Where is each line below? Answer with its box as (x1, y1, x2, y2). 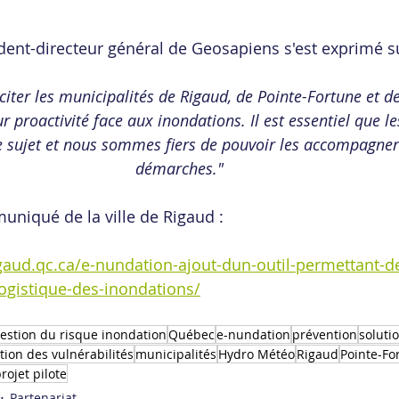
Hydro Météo (218, 346, 295, 362)
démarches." (135, 158, 228, 179)
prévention (292, 326, 357, 343)
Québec (168, 326, 215, 343)
